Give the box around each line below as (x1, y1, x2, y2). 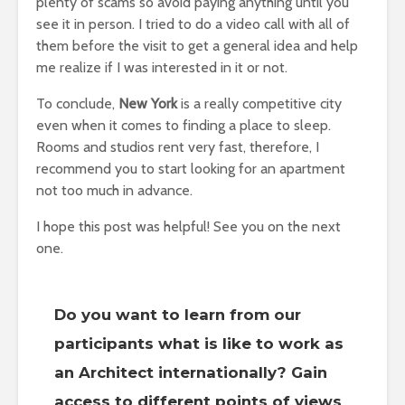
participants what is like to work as (54, 334, 344, 353)
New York (118, 95, 177, 112)
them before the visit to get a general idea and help (36, 37, 358, 54)
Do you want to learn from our (54, 306, 301, 324)
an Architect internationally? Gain (54, 363, 327, 381)
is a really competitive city (177, 95, 342, 112)
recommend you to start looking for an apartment (36, 160, 345, 177)
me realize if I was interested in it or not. (36, 59, 287, 76)
